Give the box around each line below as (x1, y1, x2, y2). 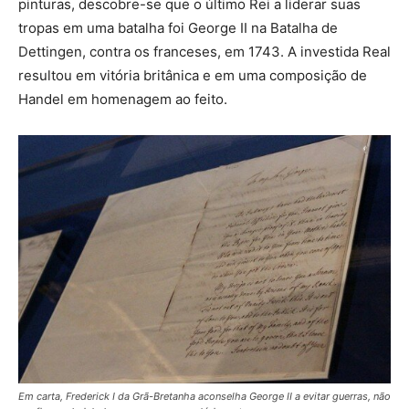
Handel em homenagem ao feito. (18, 90, 227, 108)
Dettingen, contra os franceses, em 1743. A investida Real (18, 43, 391, 60)
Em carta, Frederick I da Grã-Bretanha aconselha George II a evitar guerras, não (18, 389, 391, 403)
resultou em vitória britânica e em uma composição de (18, 67, 367, 84)
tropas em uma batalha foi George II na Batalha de (18, 19, 338, 37)
